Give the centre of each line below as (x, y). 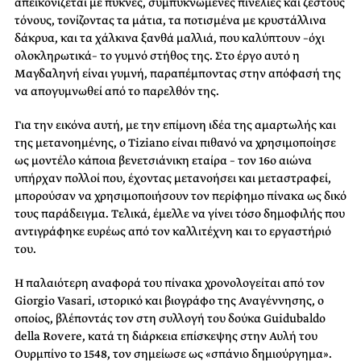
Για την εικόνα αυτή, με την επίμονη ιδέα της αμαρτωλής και (175, 124)
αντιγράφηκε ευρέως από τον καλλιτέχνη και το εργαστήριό (173, 231)
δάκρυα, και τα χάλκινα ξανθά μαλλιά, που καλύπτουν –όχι (170, 37)
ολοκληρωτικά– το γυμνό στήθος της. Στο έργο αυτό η (157, 55)
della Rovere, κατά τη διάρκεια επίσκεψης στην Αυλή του (166, 336)
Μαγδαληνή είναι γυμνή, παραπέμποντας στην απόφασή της (178, 73)
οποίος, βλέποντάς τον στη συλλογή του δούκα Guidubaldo (170, 318)
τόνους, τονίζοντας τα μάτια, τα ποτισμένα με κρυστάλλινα (170, 20)
